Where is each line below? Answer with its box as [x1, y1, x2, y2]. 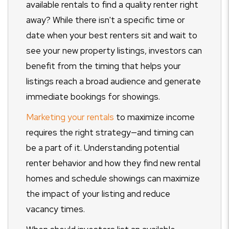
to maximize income [116, 111, 195, 123]
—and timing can [131, 127, 194, 138]
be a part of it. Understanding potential [26, 142, 179, 153]
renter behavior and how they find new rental [26, 157, 200, 169]
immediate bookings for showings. [26, 91, 160, 102]
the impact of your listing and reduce [26, 188, 170, 199]
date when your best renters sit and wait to [26, 30, 197, 41]
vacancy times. [26, 203, 85, 215]
